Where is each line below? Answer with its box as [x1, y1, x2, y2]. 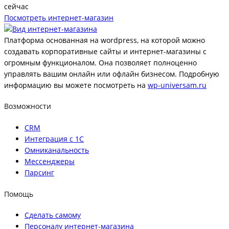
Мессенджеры [25, 156, 75, 167]
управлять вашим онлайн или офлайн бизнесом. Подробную [4, 68, 219, 79]
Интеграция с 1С [25, 134, 84, 144]
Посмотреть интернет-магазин [4, 12, 113, 22]
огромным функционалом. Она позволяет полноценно [4, 57, 197, 67]
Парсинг [25, 168, 54, 178]
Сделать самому [25, 210, 81, 220]
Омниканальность [25, 145, 89, 155]
